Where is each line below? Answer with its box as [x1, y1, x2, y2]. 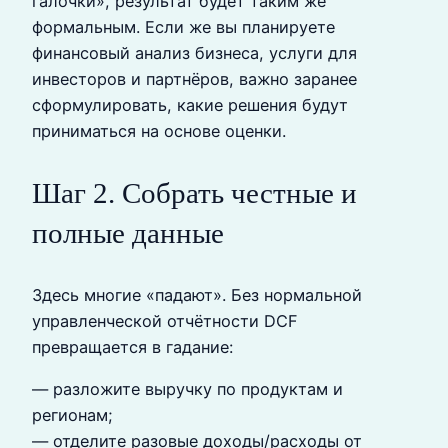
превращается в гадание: [32, 336, 233, 357]
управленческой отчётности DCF [32, 310, 298, 331]
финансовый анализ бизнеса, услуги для [32, 42, 357, 63]
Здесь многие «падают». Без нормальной [32, 284, 362, 305]
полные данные [32, 216, 224, 249]
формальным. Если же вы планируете [32, 16, 335, 37]
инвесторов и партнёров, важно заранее [32, 68, 357, 89]
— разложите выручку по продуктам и [32, 379, 343, 400]
